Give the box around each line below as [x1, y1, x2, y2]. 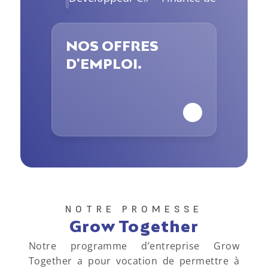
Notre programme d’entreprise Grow [29, 239, 239, 252]
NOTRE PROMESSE [65, 203, 203, 215]
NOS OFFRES [66, 38, 159, 54]
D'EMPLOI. [66, 56, 142, 72]
